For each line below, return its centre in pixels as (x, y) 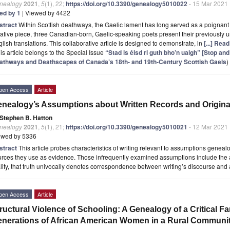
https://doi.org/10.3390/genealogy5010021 (127, 127)
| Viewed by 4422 (45, 12)
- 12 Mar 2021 (208, 126)
